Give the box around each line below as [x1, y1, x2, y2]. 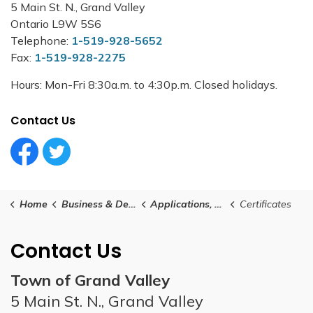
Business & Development [61, 198, 129, 210]
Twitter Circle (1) [42, 158, 128, 172]
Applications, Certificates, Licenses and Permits [150, 198, 214, 210]
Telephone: [10, 34, 71, 48]
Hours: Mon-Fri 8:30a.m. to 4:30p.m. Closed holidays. [10, 78, 277, 92]
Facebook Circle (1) [10, 158, 108, 172]
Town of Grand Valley [10, 270, 170, 290]
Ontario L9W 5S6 [10, 17, 101, 31]
